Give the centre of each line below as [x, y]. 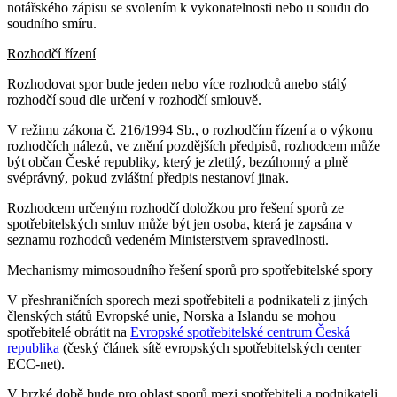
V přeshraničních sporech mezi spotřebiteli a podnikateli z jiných [187, 300]
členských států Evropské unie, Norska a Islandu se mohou [171, 316]
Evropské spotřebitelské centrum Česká [240, 332]
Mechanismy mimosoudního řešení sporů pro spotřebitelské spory [190, 270]
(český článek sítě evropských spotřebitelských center [210, 348]
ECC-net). [36, 364]
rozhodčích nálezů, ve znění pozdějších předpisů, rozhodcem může [194, 146]
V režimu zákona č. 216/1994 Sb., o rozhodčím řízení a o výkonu [190, 130]
